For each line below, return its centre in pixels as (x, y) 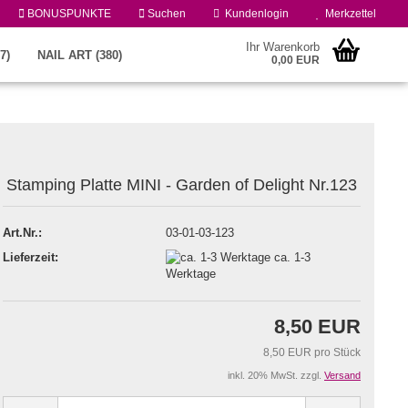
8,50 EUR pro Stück (312, 352)
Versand (342, 375)
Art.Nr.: (22, 232)
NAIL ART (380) (80, 55)
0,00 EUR (296, 60)
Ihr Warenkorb (283, 47)
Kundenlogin (254, 14)
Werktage (192, 274)
